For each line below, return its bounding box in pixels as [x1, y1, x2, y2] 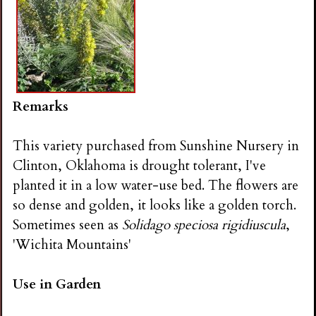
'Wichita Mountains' [13, 236, 132, 255]
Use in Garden [13, 275, 102, 294]
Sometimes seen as [13, 216, 123, 235]
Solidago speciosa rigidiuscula [122, 216, 286, 235]
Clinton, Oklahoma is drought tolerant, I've [13, 157, 267, 176]
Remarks [13, 97, 69, 116]
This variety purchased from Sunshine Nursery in [13, 137, 303, 156]
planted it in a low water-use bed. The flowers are [13, 176, 299, 195]
